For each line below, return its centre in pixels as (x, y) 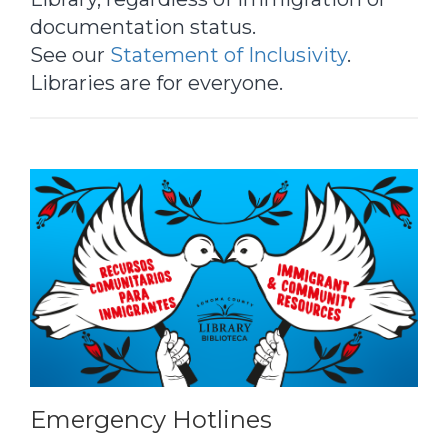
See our (70, 55)
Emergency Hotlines (151, 420)
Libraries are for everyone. (156, 83)
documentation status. (143, 27)
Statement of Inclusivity (228, 55)
